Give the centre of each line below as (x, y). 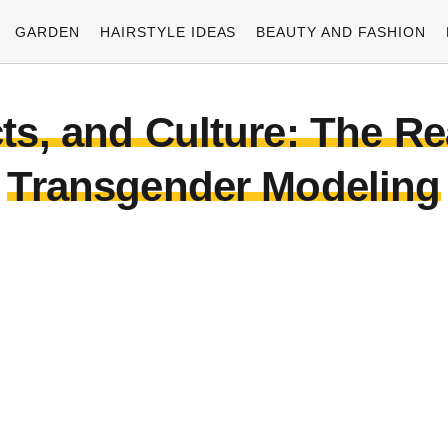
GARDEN (47, 31)
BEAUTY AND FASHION (341, 31)
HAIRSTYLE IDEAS (168, 31)
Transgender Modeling (224, 186)
